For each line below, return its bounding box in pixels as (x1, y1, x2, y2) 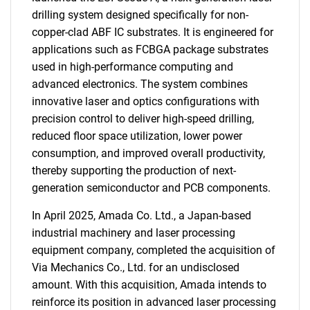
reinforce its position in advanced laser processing (32, 295, 276, 309)
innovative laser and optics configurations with (32, 95, 259, 108)
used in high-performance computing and (32, 60, 233, 73)
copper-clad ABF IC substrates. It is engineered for (32, 26, 273, 39)
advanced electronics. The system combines (32, 77, 248, 91)
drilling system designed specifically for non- (32, 8, 248, 21)
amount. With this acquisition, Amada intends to (32, 278, 266, 291)
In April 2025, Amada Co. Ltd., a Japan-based (32, 209, 251, 222)
